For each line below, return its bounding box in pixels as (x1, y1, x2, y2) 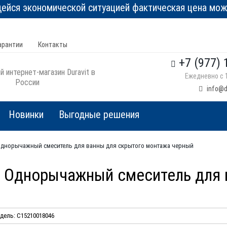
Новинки (9, 108, 44, 121)
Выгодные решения (59, 108, 139, 121)
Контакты (38, 41, 67, 49)
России (15, 77, 40, 87)
